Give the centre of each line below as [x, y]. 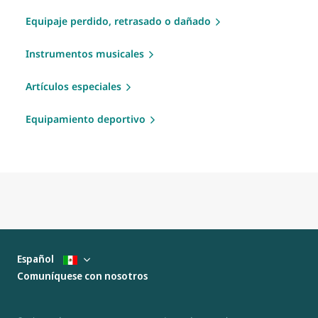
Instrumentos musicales [85, 53]
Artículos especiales [73, 86]
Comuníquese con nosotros [82, 275]
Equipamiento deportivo [86, 119]
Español [37, 258]
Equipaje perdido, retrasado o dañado [118, 21]
